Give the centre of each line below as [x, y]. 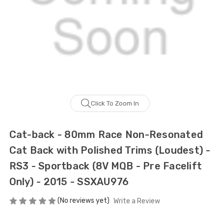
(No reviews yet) [84, 201]
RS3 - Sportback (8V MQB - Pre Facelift [105, 166]
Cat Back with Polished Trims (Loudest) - [110, 151]
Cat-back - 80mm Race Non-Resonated [106, 135]
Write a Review [137, 201]
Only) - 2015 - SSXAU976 [69, 182]
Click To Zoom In [115, 103]
